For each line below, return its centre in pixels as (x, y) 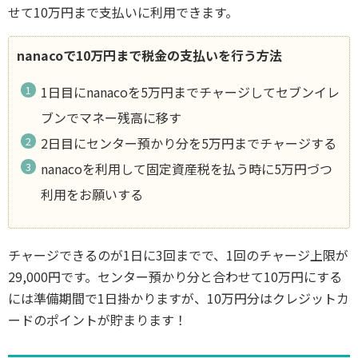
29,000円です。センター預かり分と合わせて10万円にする (175, 276)
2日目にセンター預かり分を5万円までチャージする (189, 143)
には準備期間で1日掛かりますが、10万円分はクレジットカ (179, 298)
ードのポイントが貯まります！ (97, 319)
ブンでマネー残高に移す (111, 117)
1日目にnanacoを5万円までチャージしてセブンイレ (191, 91)
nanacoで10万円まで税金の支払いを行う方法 (149, 55)
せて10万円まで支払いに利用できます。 (123, 12)
